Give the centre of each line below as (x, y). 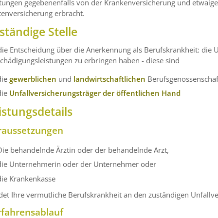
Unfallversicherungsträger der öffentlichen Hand (95, 93)
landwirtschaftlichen (110, 79)
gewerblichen (33, 79)
